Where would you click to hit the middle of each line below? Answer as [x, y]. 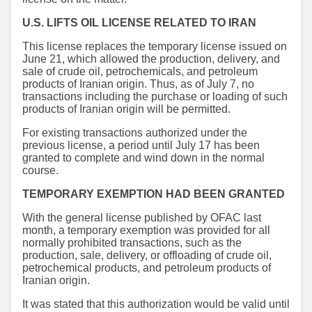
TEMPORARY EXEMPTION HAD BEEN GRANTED [154, 194]
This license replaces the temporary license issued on [155, 46]
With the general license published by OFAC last [142, 217]
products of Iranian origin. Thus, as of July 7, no [138, 84]
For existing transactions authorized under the [135, 132]
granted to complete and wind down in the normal [143, 157]
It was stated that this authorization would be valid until [156, 304]
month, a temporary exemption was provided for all [146, 230]
